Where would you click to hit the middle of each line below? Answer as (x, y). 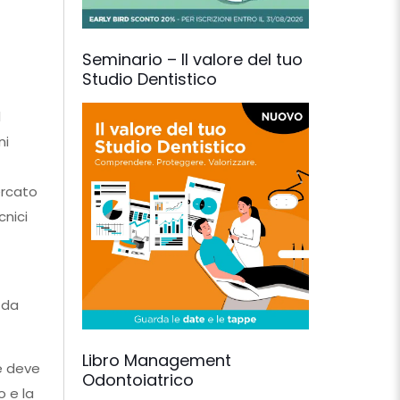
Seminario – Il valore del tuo (192, 59)
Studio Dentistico (150, 79)
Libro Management (157, 360)
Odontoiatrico (138, 380)
